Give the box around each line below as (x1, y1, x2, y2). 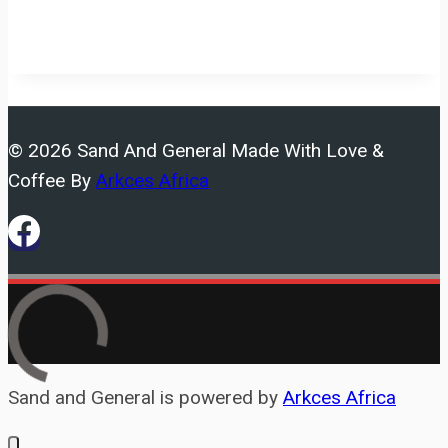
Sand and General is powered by (8, 385, 283, 409)
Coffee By (8, 168, 96, 192)
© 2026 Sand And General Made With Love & (8, 138, 384, 162)
